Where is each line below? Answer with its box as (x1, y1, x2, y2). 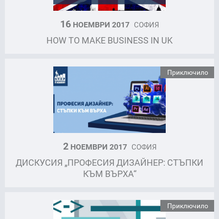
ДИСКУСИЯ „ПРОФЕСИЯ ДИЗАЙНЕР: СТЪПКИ (16, 156, 203, 168)
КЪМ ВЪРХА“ (83, 167, 136, 179)
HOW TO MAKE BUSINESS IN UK (46, 34, 173, 46)
